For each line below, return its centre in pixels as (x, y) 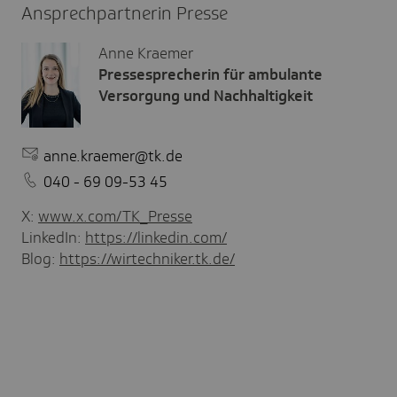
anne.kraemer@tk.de (113, 156)
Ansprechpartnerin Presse (125, 13)
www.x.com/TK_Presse (115, 216)
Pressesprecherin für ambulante (211, 74)
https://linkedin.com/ (156, 237)
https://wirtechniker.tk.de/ (147, 258)
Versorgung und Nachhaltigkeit (206, 96)
